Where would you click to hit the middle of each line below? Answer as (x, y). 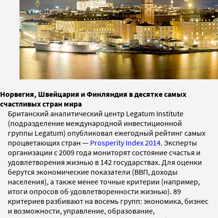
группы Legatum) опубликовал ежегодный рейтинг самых (107, 133)
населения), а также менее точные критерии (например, (104, 181)
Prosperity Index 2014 (125, 142)
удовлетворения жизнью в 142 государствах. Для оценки (105, 162)
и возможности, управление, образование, (81, 210)
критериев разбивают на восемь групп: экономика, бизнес (108, 201)
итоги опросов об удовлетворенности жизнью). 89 (94, 191)
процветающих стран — (48, 142)
